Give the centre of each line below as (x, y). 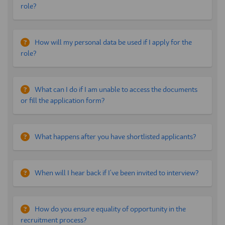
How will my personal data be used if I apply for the (113, 42)
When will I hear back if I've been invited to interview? (117, 173)
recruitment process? (53, 220)
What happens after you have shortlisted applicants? (115, 137)
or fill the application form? (63, 101)
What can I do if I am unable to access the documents (116, 90)
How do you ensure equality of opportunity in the (110, 209)
